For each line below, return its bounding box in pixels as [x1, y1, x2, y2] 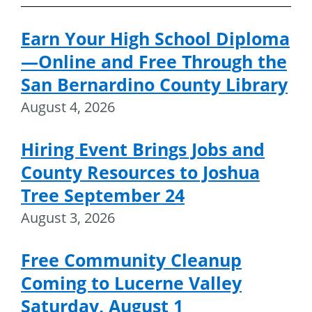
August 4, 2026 [21, 97, 115, 116]
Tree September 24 [21, 182, 185, 207]
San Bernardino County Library [21, 72, 288, 96]
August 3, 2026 [21, 208, 115, 227]
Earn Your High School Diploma [21, 26, 290, 50]
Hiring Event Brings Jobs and [21, 136, 265, 161]
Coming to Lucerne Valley [21, 270, 242, 295]
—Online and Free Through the [21, 49, 287, 73]
